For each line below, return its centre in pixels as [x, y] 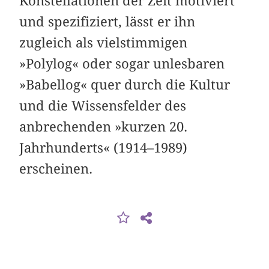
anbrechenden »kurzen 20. [104, 127]
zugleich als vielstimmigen [104, 43]
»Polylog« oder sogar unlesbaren [122, 64]
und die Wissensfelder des [103, 106]
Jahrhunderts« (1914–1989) [104, 148]
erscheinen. [56, 169]
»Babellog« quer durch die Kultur [125, 85]
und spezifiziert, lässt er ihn [107, 22]
